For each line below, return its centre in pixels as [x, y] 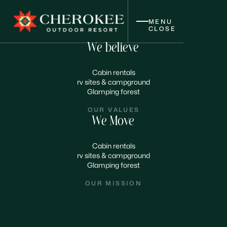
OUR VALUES [113, 110]
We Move [113, 122]
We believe [113, 48]
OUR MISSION [113, 183]
